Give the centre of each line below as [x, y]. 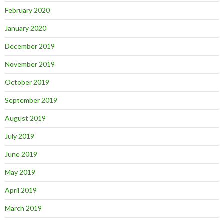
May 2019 [20, 172]
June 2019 [21, 154]
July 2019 [20, 136]
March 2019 [23, 208]
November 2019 [30, 64]
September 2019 [31, 100]
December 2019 [30, 46]
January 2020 [26, 28]
